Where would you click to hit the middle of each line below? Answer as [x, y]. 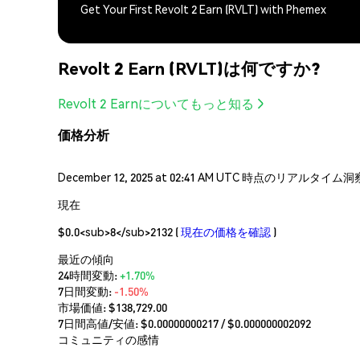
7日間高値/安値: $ [103, 323]
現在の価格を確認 [226, 231]
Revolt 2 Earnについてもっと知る [156, 103]
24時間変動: [89, 274]
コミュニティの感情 [108, 339]
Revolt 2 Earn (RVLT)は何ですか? [189, 68]
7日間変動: [86, 290]
